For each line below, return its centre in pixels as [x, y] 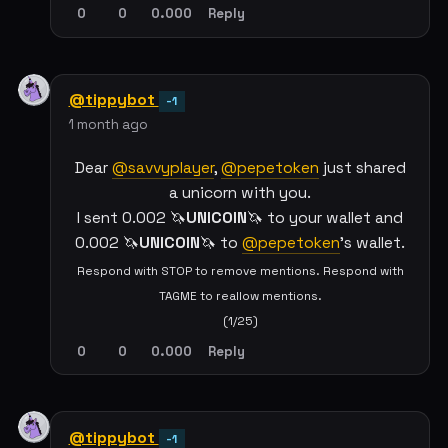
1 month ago [108, 125]
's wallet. [372, 242]
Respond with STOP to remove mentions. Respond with [240, 271]
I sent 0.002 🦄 [131, 217]
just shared [362, 167]
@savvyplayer [162, 167]
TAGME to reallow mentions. [240, 296]
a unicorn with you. [240, 192]
